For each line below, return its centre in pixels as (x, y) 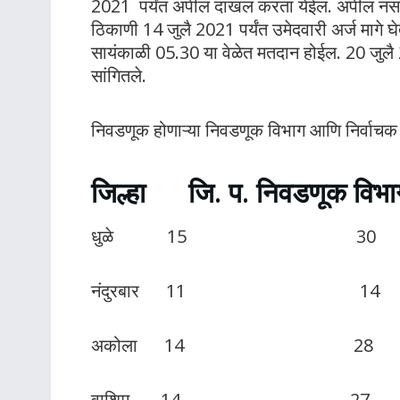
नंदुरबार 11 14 (235, 290)
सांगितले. (119, 76)
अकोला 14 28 (232, 345)
